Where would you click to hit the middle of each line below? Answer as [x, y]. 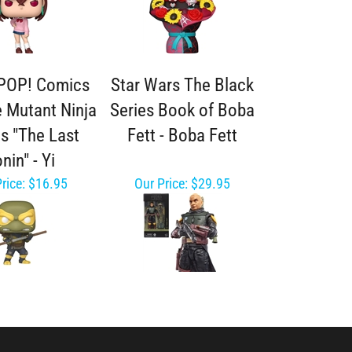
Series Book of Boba [182, 110]
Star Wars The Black [182, 85]
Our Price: [161, 183]
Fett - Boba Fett [182, 136]
